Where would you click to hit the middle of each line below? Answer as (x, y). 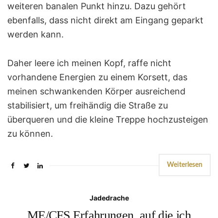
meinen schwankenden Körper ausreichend (96, 91)
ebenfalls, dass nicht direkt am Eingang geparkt (105, 20)
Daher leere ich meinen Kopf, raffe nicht (89, 63)
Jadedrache (109, 198)
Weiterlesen (185, 165)
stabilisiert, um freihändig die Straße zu (88, 105)
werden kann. (36, 34)
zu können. (30, 133)
